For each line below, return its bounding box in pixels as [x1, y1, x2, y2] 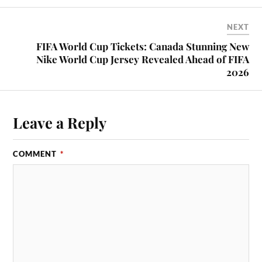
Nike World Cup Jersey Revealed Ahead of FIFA [36, 53, 249, 66]
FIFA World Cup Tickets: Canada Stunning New [36, 40, 249, 53]
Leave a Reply [13, 112, 107, 133]
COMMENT [13, 149, 60, 159]
